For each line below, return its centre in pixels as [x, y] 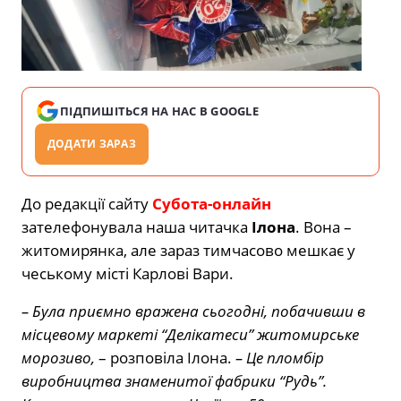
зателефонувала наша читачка [137, 226]
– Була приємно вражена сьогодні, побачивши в [193, 311]
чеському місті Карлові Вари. [128, 273]
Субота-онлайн [212, 203]
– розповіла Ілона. [165, 357]
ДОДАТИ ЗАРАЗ [92, 143]
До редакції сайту [87, 203]
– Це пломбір [280, 357]
